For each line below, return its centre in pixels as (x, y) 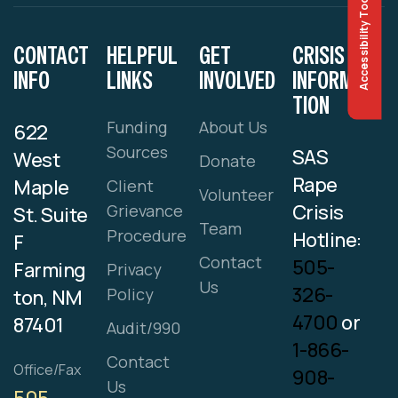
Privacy (134, 270)
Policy (130, 295)
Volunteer (236, 195)
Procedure (146, 236)
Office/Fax (47, 370)
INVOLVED (237, 80)
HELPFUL (142, 56)
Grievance (144, 211)
